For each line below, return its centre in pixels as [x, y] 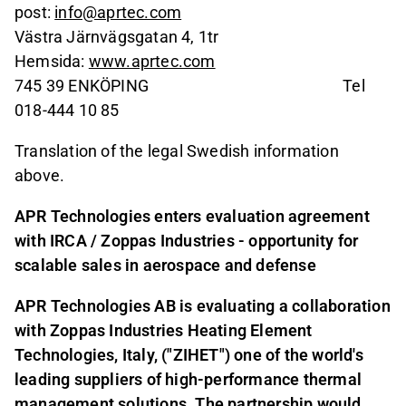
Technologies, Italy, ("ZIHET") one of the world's [189, 354]
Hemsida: [52, 61]
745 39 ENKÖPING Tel [190, 85]
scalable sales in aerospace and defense [165, 265]
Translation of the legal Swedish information [177, 150]
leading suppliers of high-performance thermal [188, 379]
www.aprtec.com [152, 61]
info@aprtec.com [118, 12]
